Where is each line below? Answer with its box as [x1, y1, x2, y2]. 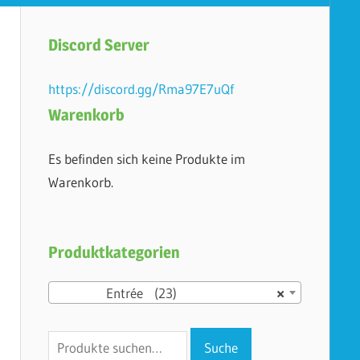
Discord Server [47, 35, 149, 55]
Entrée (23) [55, 284, 177, 301]
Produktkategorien [47, 243, 180, 262]
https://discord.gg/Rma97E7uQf [47, 80, 234, 97]
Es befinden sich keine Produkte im [47, 149, 245, 167]
